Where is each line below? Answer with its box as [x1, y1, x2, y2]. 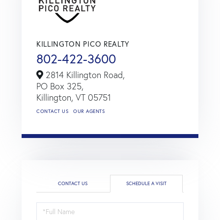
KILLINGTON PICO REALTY [36, 38, 130, 49]
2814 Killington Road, [43, 69, 125, 81]
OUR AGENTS [73, 108, 105, 114]
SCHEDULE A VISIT [126, 180, 166, 187]
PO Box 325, [36, 80, 83, 92]
